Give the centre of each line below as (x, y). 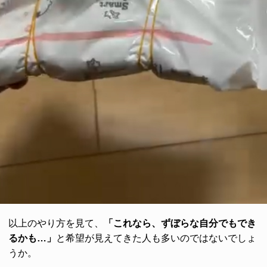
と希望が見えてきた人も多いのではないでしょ (156, 238)
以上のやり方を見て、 (56, 223)
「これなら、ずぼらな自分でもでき (180, 223)
